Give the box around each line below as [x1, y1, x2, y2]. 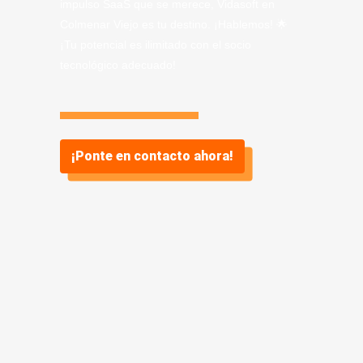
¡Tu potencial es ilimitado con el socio [60, 38, 251, 51]
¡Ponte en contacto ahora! [71, 148, 233, 164]
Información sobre [34, 308, 233, 333]
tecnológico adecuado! [60, 58, 176, 71]
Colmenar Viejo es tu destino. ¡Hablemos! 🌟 [60, 18, 288, 31]
